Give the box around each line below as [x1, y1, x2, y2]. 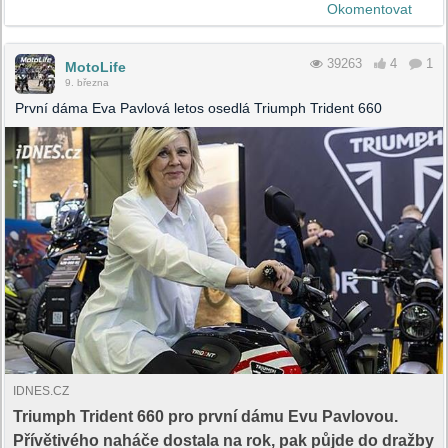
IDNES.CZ [13, 383, 69, 398]
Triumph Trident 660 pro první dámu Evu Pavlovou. [13, 407, 398, 425]
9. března [65, 77, 109, 89]
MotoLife [65, 59, 126, 76]
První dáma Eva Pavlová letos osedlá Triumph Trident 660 [15, 100, 382, 117]
